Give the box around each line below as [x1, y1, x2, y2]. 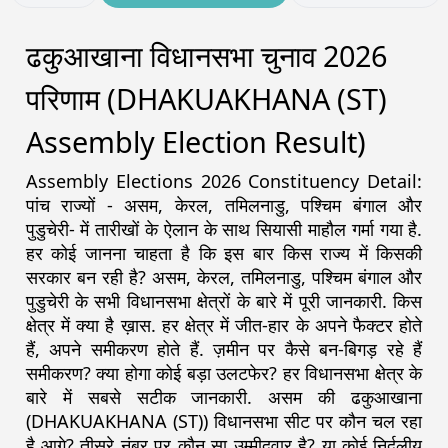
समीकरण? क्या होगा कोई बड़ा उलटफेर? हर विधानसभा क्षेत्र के [25, 361, 423, 386]
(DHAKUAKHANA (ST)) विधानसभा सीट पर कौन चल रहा [25, 409, 423, 434]
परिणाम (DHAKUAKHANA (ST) [25, 79, 387, 119]
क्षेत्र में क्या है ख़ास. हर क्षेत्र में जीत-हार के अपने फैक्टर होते [25, 313, 423, 338]
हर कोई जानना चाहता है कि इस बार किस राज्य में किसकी [25, 241, 423, 266]
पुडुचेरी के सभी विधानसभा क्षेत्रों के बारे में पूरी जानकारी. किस [25, 289, 423, 314]
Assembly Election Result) [25, 122, 366, 162]
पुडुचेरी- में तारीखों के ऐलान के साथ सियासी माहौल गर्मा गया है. [25, 217, 423, 242]
